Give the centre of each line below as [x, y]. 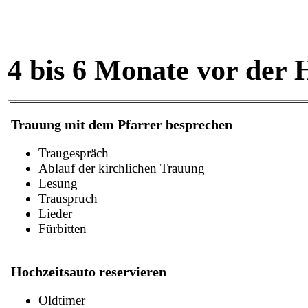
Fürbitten [63, 228]
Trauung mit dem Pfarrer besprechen [122, 124]
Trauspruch [68, 198]
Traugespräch [74, 153]
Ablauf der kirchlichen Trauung [122, 168]
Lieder [55, 213]
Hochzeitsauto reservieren [89, 271]
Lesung [58, 183]
